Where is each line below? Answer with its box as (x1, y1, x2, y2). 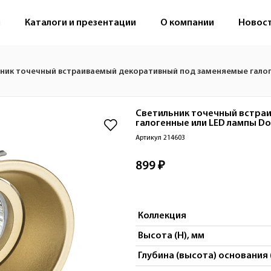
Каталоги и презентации (25, 18, 136, 28)
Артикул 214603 (135, 134, 185, 142)
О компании (160, 18, 214, 28)
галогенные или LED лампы (135, 119, 256, 128)
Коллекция (137, 211, 186, 221)
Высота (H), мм (137, 231, 204, 241)
